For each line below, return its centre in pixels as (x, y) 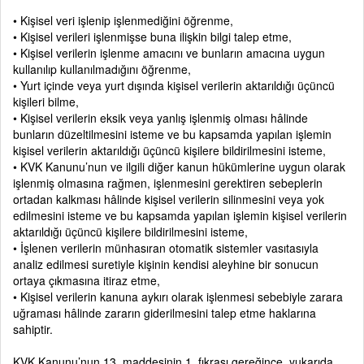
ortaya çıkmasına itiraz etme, (87, 280)
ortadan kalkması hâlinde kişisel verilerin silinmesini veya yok (169, 199)
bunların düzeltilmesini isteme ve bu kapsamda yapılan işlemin (172, 134)
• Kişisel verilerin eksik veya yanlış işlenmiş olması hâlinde (160, 118)
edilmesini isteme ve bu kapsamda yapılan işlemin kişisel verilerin (180, 215)
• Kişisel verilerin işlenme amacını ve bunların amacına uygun (169, 53)
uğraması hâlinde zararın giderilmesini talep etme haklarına (165, 313)
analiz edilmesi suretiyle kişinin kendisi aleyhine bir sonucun (166, 264)
